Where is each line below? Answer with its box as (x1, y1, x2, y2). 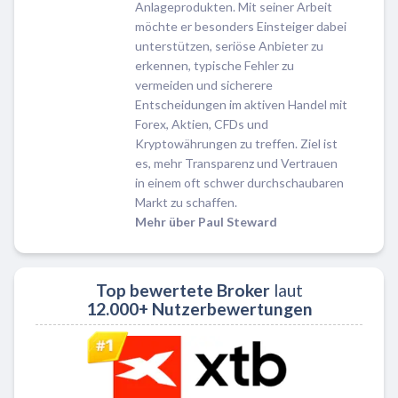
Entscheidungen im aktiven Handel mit (135, 96, 347, 112)
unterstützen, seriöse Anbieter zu (135, 37, 323, 53)
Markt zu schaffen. (135, 194, 237, 210)
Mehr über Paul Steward (135, 213, 277, 229)
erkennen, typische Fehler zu (135, 57, 294, 73)
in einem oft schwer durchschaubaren (135, 174, 344, 190)
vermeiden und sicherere (135, 76, 273, 92)
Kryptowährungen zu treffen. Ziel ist (135, 135, 338, 151)
